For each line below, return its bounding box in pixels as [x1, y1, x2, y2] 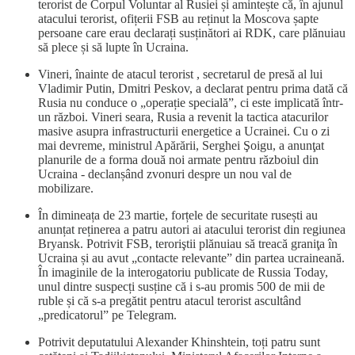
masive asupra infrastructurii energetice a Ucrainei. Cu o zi [38, 124, 330, 139]
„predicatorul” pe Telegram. [38, 308, 177, 323]
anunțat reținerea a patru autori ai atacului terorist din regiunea [38, 223, 345, 237]
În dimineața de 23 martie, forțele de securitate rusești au [38, 208, 318, 223]
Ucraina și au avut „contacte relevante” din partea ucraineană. [38, 251, 345, 265]
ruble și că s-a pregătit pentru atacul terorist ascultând [38, 294, 301, 308]
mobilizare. [38, 181, 94, 196]
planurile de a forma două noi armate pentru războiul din [38, 153, 319, 167]
